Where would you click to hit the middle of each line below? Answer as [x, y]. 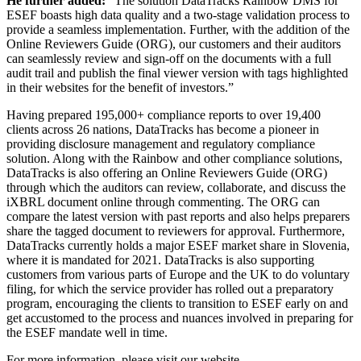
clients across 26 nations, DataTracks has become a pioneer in [163, 130]
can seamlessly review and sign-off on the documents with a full [169, 59]
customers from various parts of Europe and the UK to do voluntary [178, 275]
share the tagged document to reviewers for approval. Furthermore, [176, 231]
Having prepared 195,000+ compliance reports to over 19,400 [164, 115]
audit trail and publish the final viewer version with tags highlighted [177, 73]
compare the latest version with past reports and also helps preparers [178, 217]
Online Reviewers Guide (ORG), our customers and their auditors [174, 44]
